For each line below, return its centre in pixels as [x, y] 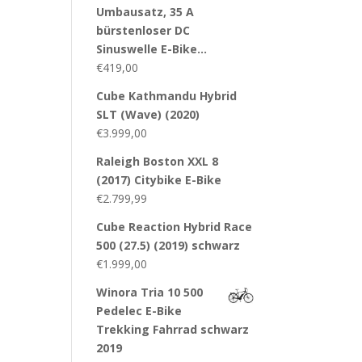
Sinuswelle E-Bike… [152, 49]
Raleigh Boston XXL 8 [158, 161]
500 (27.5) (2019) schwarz [168, 245]
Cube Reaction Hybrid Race [175, 227]
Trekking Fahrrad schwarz [173, 329]
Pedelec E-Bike [139, 311]
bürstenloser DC [143, 30]
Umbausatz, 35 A [145, 12]
